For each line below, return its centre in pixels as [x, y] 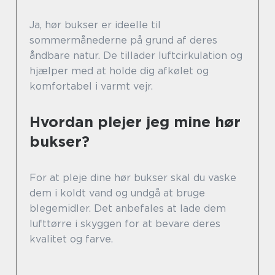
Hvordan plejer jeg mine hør [135, 122]
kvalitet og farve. [71, 239]
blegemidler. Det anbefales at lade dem [128, 208]
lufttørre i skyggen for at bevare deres [125, 224]
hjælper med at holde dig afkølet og [119, 71]
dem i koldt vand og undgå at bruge [117, 193]
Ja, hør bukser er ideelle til [95, 25]
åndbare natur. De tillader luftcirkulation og [136, 56]
